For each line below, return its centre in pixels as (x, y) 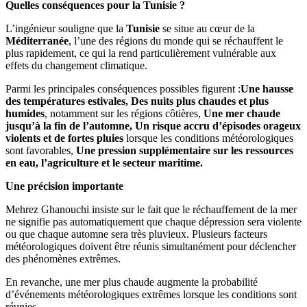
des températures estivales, (68, 101)
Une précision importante (64, 186)
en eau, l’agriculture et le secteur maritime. (104, 162)
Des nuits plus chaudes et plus (200, 101)
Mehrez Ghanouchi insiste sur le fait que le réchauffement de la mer (151, 209)
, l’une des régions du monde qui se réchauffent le (176, 40)
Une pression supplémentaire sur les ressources (185, 150)
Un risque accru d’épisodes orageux (218, 125)
